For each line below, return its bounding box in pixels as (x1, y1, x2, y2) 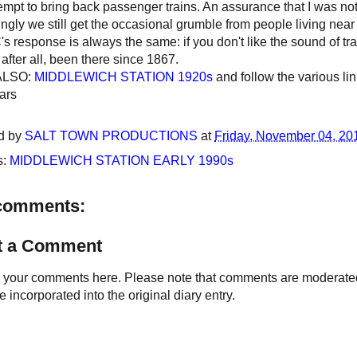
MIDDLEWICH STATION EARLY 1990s (10, 154, 233, 168)
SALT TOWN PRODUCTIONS (25, 129, 198, 143)
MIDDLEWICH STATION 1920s (31, 70, 213, 84)
